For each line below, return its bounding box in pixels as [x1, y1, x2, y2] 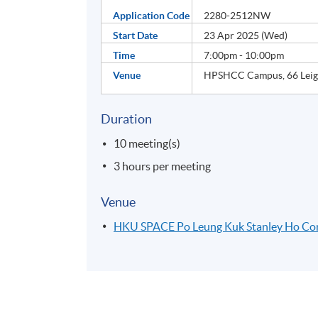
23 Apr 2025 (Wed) [204, 30, 288, 42]
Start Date [113, 30, 158, 42]
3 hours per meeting [114, 159, 212, 172]
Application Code [113, 10, 190, 22]
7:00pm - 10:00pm [204, 50, 285, 62]
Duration [101, 111, 153, 127]
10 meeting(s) [114, 137, 181, 150]
